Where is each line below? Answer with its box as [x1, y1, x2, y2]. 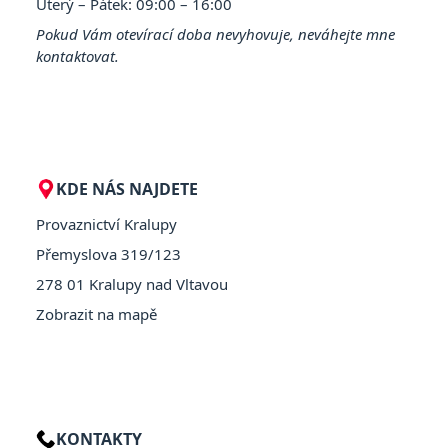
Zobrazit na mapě [36, 303, 157, 324]
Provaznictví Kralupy [36, 213, 177, 234]
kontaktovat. [36, 45, 119, 66]
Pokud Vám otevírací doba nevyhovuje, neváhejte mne [36, 23, 395, 44]
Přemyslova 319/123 [36, 243, 181, 264]
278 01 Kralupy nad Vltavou [36, 273, 228, 294]
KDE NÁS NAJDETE [56, 177, 198, 200]
